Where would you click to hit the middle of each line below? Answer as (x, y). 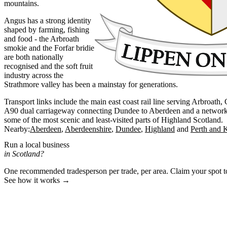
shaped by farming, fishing (47, 29)
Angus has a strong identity (48, 20)
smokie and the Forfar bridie (49, 48)
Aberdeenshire (88, 129)
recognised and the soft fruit (48, 66)
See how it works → (37, 180)
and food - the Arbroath (42, 39)
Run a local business (37, 145)
